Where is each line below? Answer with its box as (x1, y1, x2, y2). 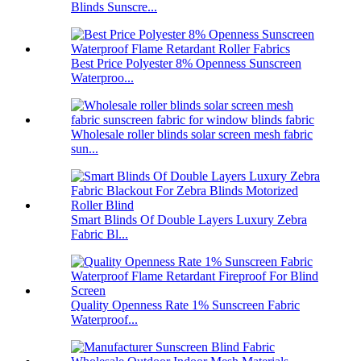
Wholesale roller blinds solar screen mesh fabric (71, 127, 313, 141)
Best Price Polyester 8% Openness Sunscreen (71, 56, 301, 70)
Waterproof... (71, 312, 138, 326)
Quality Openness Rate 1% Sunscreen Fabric (71, 297, 300, 312)
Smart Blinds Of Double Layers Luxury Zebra (71, 212, 307, 226)
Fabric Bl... (71, 226, 128, 241)
